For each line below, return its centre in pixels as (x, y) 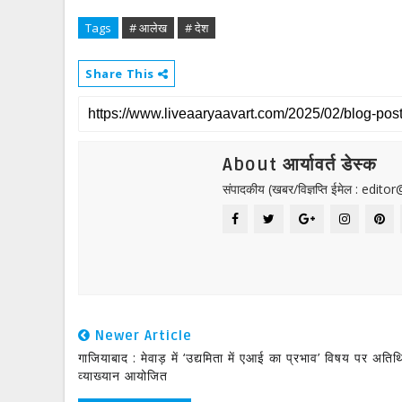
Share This (122, 74)
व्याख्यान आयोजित (123, 376)
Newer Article (141, 336)
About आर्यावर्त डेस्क (300, 165)
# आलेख (148, 28)
